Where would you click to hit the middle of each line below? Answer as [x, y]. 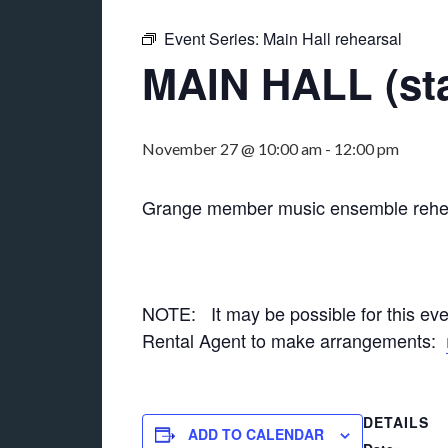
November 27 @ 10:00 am [232, 148]
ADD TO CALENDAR [256, 434]
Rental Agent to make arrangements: [294, 340]
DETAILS [396, 422]
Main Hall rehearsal [332, 38]
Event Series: [213, 38]
